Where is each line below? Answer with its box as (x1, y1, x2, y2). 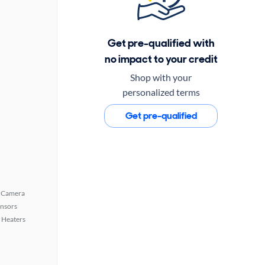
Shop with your (130, 71, 192, 83)
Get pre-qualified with (107, 35, 215, 50)
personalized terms (122, 86, 200, 98)
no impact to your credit (104, 51, 218, 66)
